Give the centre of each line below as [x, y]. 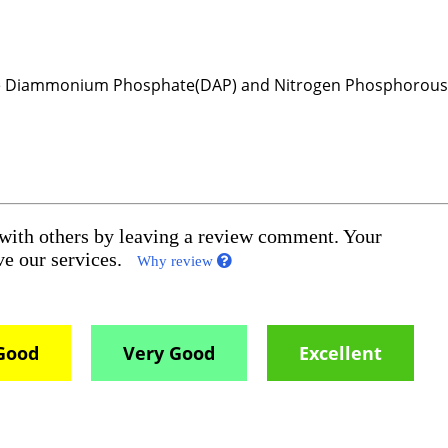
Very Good [169, 352]
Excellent [341, 352]
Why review [177, 260]
